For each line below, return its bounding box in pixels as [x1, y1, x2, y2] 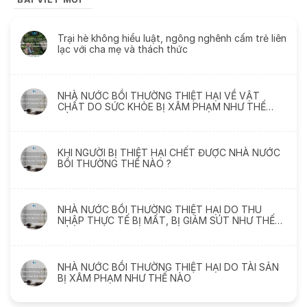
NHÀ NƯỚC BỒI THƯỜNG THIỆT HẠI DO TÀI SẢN [58, 260, 279, 273]
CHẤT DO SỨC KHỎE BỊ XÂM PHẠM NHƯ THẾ [58, 100, 266, 112]
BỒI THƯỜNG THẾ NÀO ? [58, 157, 171, 169]
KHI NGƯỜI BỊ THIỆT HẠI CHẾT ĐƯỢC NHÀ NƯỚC [58, 146, 280, 158]
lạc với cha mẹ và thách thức [58, 43, 188, 56]
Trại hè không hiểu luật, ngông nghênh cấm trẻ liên [58, 32, 286, 45]
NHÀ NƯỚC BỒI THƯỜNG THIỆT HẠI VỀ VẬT [58, 89, 260, 101]
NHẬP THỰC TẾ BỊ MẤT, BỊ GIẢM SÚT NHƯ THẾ [58, 214, 275, 227]
